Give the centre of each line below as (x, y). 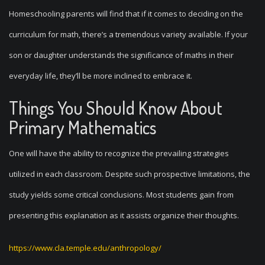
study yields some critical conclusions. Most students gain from (121, 195)
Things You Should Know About (116, 108)
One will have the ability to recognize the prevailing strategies (119, 153)
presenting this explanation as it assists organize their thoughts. (124, 215)
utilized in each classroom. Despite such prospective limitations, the (130, 174)
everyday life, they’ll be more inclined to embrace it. (101, 76)
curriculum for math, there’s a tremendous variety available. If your (128, 34)
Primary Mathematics (83, 127)
